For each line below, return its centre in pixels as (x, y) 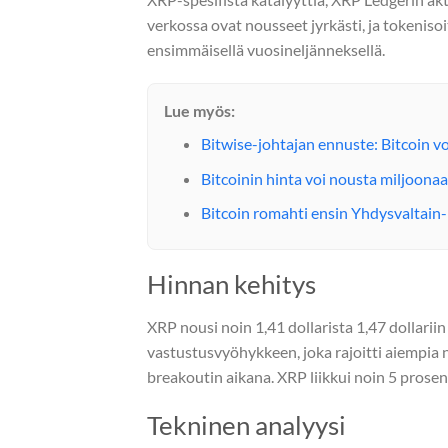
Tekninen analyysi (246, 425)
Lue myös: (199, 110)
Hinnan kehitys (231, 283)
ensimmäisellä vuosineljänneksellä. (266, 50)
